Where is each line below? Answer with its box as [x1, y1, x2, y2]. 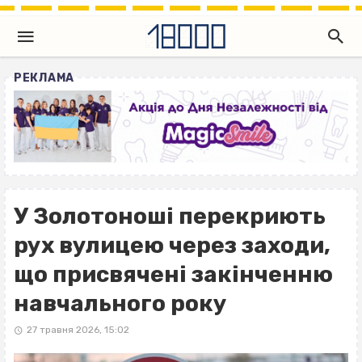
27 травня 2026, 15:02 [26, 324, 129, 336]
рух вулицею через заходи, [14, 232, 330, 259]
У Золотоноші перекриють [14, 203, 326, 230]
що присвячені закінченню [14, 261, 333, 288]
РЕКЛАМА [14, 71, 74, 85]
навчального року [14, 290, 227, 318]
